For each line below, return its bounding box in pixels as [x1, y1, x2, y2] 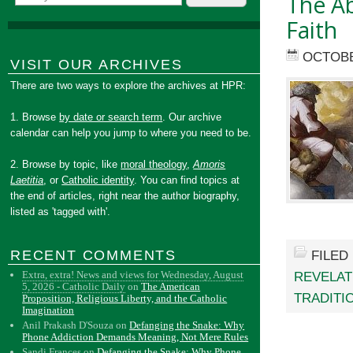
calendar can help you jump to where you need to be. [10, 127, 252, 139]
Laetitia [10, 174, 44, 186]
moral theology [121, 158, 188, 170]
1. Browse [10, 111, 60, 123]
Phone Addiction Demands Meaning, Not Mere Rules [22, 331, 249, 343]
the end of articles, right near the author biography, [10, 190, 240, 202]
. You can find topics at [134, 174, 240, 186]
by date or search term [59, 111, 163, 123]
